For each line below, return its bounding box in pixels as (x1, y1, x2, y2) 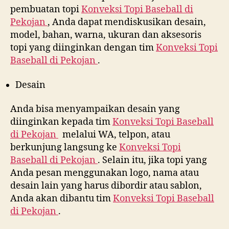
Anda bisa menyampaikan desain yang (10, 103, 180, 115)
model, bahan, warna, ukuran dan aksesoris (10, 29, 203, 41)
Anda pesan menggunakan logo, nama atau (10, 167, 199, 179)
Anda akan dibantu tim (10, 193, 113, 204)
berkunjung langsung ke (10, 142, 119, 153)
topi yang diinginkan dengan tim (10, 42, 156, 54)
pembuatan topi (10, 4, 81, 15)
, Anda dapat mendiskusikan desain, (48, 16, 206, 28)
